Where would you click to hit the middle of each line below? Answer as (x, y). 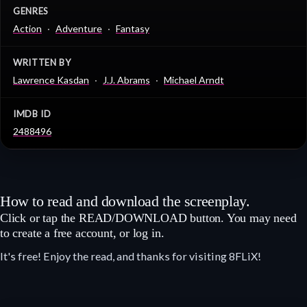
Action (27, 28)
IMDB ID (32, 113)
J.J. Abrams (126, 79)
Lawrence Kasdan (51, 79)
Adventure (79, 28)
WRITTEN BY (42, 62)
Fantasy (133, 28)
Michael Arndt (194, 79)
